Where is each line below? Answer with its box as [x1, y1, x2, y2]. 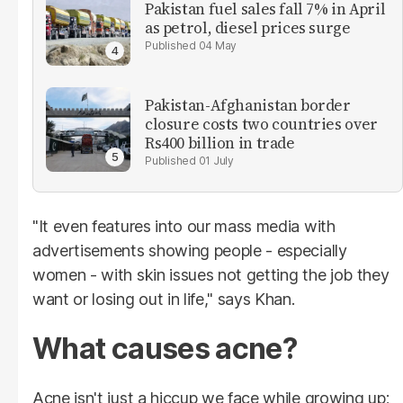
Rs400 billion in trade [145, 132, 295, 155]
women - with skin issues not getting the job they [32, 264, 390, 284]
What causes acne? [32, 330, 298, 366]
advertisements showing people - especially [32, 240, 347, 260]
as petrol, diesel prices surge [145, 16, 351, 39]
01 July [198, 154, 234, 168]
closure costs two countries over [145, 113, 378, 136]
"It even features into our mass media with [32, 216, 336, 236]
